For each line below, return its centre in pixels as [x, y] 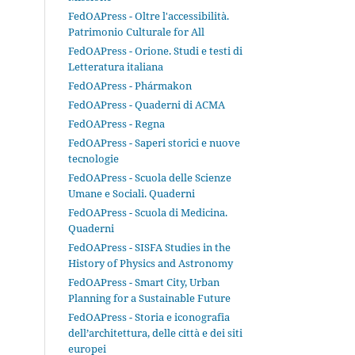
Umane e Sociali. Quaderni [132, 194]
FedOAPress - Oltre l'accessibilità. [149, 16]
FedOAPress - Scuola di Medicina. [148, 213]
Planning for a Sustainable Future [149, 298]
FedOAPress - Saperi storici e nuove [154, 143]
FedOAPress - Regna [116, 124]
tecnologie [94, 159]
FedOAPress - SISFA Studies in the [149, 248]
